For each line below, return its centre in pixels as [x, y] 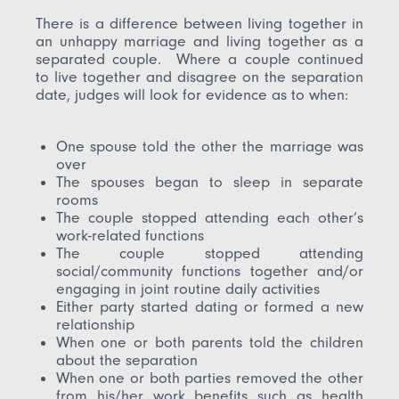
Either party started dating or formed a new [209, 307]
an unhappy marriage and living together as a [199, 41]
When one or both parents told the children [209, 342]
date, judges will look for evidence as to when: [192, 95]
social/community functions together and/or [209, 271]
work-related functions [130, 236]
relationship [95, 325]
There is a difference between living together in [199, 24]
